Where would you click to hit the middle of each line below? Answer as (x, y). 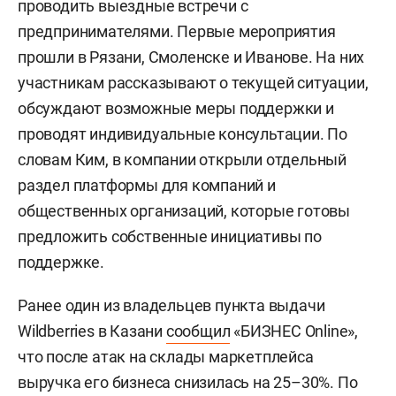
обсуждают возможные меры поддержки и (176, 108)
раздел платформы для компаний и (147, 185)
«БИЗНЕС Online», (294, 331)
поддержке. (61, 262)
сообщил (198, 331)
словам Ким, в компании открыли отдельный (182, 159)
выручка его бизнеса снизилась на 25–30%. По (188, 382)
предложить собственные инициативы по (170, 236)
